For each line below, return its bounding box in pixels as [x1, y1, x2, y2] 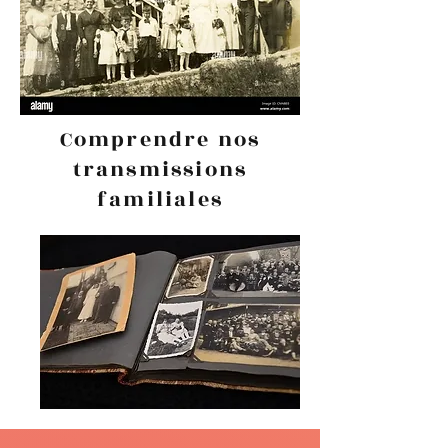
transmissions [72, 154, 248, 185]
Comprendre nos [59, 124, 261, 155]
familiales [97, 184, 223, 215]
